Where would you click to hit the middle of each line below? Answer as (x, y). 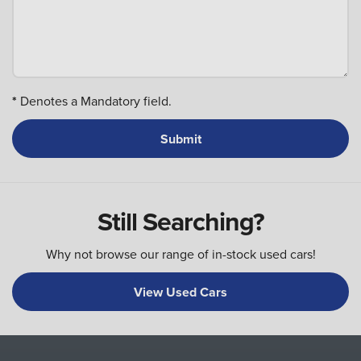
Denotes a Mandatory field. (94, 101)
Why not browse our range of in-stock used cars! (180, 254)
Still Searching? (180, 222)
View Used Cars (180, 292)
